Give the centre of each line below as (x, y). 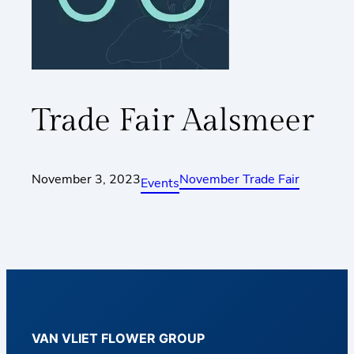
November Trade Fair (239, 180)
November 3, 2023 (86, 180)
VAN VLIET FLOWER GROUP (118, 338)
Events (160, 184)
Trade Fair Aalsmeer (173, 121)
